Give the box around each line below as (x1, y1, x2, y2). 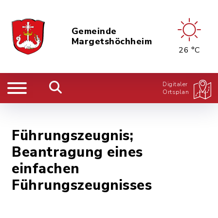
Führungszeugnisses (12, 176, 152, 195)
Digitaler (163, 80, 188, 88)
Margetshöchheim (71, 36, 152, 47)
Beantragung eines (12, 143, 143, 162)
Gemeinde (71, 25, 117, 37)
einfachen (12, 159, 80, 178)
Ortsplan (163, 88, 189, 96)
